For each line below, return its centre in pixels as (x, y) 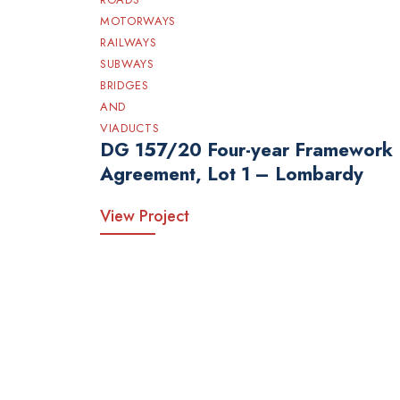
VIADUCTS (130, 128)
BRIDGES (125, 85)
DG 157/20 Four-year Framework (246, 150)
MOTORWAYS (138, 21)
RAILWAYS (129, 42)
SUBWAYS (127, 63)
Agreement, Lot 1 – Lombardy (232, 174)
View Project (145, 216)
